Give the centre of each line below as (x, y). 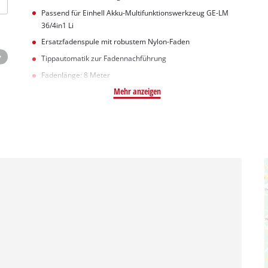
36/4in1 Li (57, 25)
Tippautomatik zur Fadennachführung (103, 59)
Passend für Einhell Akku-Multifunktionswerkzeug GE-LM (135, 13)
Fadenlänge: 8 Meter (75, 75)
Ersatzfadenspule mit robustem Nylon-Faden (115, 42)
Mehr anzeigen (137, 91)
